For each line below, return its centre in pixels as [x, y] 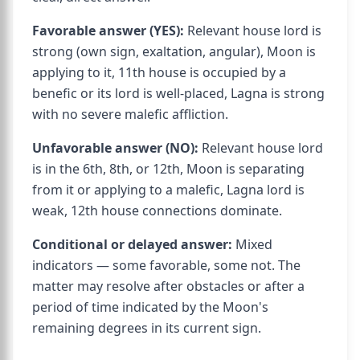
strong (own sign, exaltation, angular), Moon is [174, 51]
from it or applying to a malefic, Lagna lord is [168, 190]
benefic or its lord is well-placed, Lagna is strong [178, 93]
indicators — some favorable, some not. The [166, 265]
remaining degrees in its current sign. [147, 328]
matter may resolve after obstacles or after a [168, 286]
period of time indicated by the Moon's [150, 307]
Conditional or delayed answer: [132, 244]
